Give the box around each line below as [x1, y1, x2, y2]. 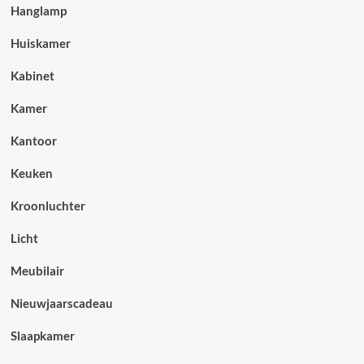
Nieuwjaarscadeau [10, 296, 113, 310]
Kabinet [10, 68, 54, 83]
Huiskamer [10, 36, 71, 50]
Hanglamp [10, 3, 67, 18]
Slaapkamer [10, 328, 75, 343]
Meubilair [10, 263, 64, 278]
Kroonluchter [10, 198, 85, 213]
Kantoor [10, 133, 57, 148]
